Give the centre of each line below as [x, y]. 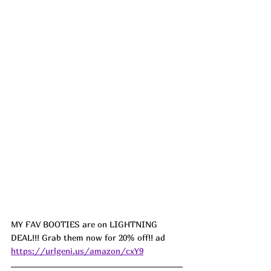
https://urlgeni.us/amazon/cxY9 [77, 251]
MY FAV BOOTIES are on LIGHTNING [85, 224]
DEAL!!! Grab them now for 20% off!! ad [89, 238]
